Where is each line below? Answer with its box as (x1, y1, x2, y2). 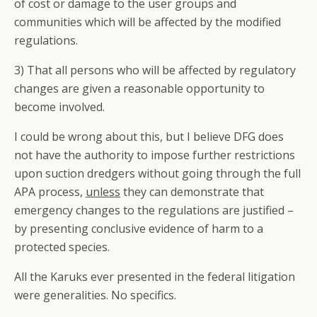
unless (86, 184, 120, 200)
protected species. (14, 239, 110, 255)
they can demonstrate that (120, 184, 264, 200)
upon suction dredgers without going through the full (14, 166, 301, 182)
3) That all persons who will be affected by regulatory (14, 62, 296, 79)
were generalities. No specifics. (14, 287, 176, 304)
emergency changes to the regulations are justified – (14, 202, 294, 219)
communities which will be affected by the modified (14, 14, 281, 30)
